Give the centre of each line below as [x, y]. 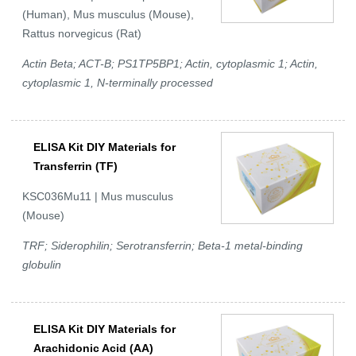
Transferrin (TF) [75, 166]
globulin [42, 265]
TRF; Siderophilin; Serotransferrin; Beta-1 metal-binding [163, 246]
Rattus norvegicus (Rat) [82, 34]
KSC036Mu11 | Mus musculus [98, 197]
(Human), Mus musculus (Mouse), [108, 15]
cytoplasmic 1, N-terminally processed [118, 83]
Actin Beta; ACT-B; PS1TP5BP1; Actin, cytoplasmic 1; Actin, [170, 64]
